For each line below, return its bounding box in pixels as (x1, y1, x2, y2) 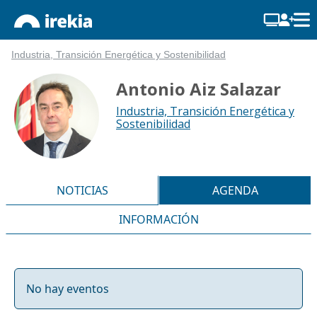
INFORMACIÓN (118, 211, 199, 227)
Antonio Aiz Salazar (115, 77, 281, 100)
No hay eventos (26, 280, 109, 296)
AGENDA (212, 182, 258, 198)
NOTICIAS (56, 182, 108, 198)
